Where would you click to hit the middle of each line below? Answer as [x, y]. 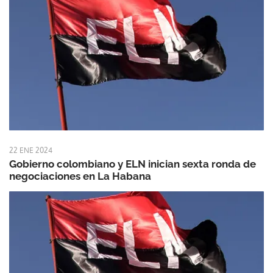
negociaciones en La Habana [80, 176]
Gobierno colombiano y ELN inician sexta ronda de [133, 164]
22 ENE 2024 [31, 151]
